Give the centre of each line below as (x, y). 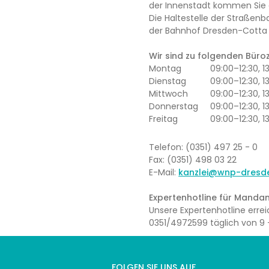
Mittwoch (169, 94)
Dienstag (168, 81)
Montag (165, 68)
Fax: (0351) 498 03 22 (193, 159)
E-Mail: (164, 172)
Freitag (164, 119)
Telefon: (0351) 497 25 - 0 (204, 147)
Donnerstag (174, 106)
